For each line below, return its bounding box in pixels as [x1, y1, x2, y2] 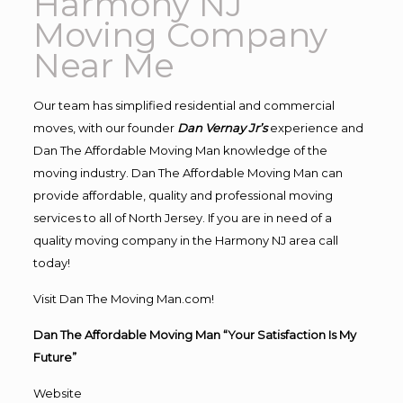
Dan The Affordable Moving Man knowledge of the [32, 142, 327, 157]
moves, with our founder [32, 120, 177, 135]
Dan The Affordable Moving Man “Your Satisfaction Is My [32, 327, 356, 342]
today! [32, 255, 70, 270]
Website [32, 385, 82, 400]
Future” [32, 349, 76, 364]
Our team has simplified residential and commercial [32, 97, 335, 112]
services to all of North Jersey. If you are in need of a [32, 210, 332, 225]
